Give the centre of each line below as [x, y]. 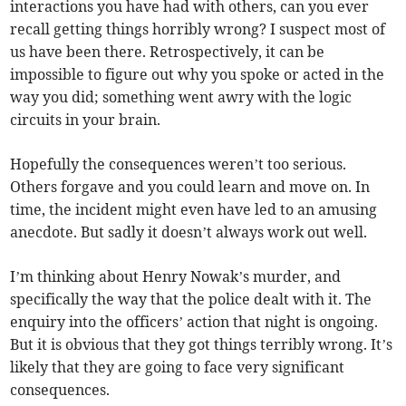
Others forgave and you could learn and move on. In [190, 187]
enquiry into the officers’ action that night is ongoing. [194, 322]
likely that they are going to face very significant [178, 367]
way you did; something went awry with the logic [181, 97]
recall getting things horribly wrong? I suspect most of [198, 29]
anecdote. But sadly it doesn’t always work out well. [189, 232]
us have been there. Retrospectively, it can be [168, 52]
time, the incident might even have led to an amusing [194, 210]
